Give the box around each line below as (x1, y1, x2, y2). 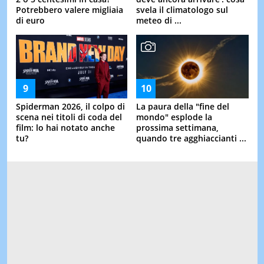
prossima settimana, (136, 122, 219, 133)
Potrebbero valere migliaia (15, 4, 123, 15)
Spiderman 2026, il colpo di (15, 100, 125, 112)
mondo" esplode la (136, 111, 212, 123)
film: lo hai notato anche (15, 121, 115, 133)
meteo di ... (136, 15, 181, 26)
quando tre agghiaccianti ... (136, 133, 246, 144)
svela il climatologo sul (136, 4, 228, 15)
